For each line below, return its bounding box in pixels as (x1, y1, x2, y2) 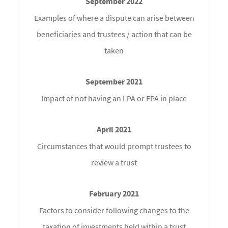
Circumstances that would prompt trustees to (37, 141, 191, 152)
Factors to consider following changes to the (39, 205, 189, 216)
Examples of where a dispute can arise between (34, 13, 194, 23)
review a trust (91, 157, 137, 168)
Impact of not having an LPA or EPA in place (41, 93, 187, 104)
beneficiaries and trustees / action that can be (36, 29, 192, 40)
